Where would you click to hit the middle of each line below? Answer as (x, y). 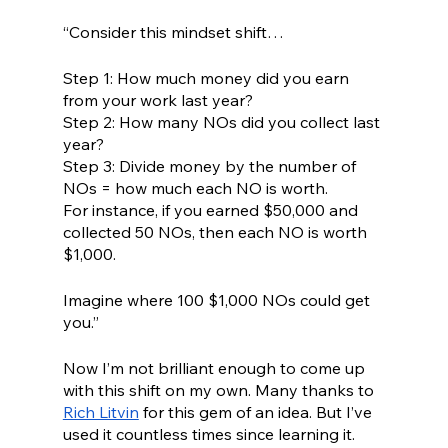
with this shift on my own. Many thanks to (220, 390)
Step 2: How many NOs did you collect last (223, 122)
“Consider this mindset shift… (173, 32)
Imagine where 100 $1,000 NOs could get (218, 300)
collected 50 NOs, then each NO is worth (216, 232)
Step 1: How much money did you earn (207, 78)
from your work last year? (157, 100)
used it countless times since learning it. (210, 434)
